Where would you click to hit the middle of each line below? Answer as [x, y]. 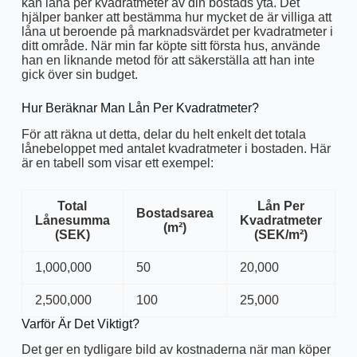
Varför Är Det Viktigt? [80, 324]
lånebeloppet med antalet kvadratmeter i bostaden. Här [176, 148]
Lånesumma [72, 220]
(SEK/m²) [280, 234]
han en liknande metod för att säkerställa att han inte [168, 60]
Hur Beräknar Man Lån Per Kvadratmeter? [140, 108]
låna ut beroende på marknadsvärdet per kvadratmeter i [177, 31]
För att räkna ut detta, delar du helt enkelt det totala [163, 134]
